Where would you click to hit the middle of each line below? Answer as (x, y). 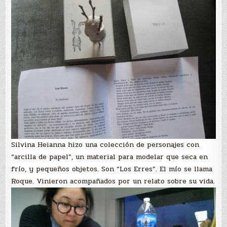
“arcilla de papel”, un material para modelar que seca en (110, 157)
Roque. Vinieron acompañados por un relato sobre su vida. (113, 181)
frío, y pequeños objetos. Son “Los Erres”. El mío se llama (112, 169)
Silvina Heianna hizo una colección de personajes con (105, 144)
